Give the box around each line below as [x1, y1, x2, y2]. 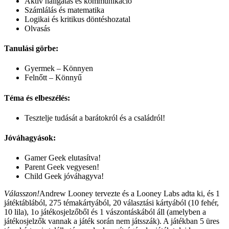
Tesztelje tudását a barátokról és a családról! [25, 113, 165, 122]
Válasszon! [4, 189, 39, 198]
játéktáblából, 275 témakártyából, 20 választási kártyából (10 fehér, [4, 198, 219, 208]
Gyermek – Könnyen [25, 64, 93, 73]
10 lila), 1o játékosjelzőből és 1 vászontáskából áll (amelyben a [4, 208, 206, 217]
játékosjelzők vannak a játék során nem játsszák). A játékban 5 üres [4, 217, 219, 226]
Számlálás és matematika [25, 5, 104, 14]
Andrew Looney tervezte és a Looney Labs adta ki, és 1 [39, 189, 220, 198]
